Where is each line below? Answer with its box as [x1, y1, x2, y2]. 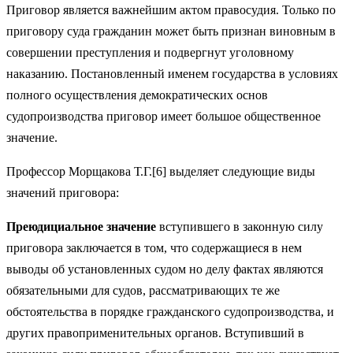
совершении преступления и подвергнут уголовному [6, 46, 294, 60]
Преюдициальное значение [6, 220, 156, 234]
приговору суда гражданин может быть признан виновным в [6, 24, 336, 39]
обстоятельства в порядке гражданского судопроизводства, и [6, 305, 334, 319]
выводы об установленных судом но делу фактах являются [6, 262, 323, 277]
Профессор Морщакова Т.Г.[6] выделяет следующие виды [6, 165, 315, 179]
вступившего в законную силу [156, 220, 323, 234]
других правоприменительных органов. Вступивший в [6, 326, 304, 340]
